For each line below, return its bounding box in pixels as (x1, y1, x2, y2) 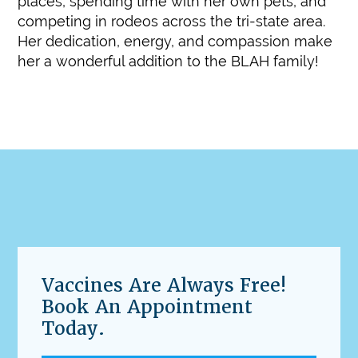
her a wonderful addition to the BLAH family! (18, 52, 320, 70)
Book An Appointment (42, 295, 253, 320)
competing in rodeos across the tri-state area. (18, 12, 326, 30)
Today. (42, 316, 105, 341)
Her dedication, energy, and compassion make (18, 32, 333, 50)
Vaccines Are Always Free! (42, 273, 287, 298)
